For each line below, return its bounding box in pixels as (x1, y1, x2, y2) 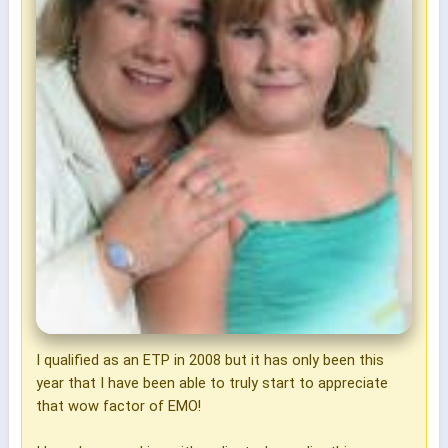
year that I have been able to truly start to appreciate (36, 373, 388, 392)
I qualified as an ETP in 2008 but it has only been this (36, 350, 384, 369)
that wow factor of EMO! (36, 396, 201, 415)
